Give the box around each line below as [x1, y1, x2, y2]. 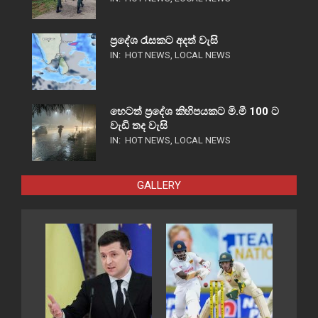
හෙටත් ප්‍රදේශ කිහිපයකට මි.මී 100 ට [110, 105, 279, 119]
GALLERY [137, 179, 181, 192]
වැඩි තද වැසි [110, 119, 168, 133]
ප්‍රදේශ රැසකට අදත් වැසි [110, 34, 218, 48]
